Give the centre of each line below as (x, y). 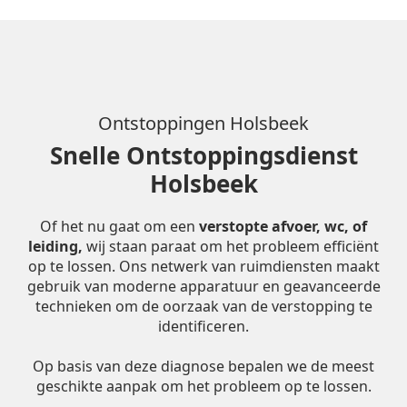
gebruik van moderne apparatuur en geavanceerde (203, 286)
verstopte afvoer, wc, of (283, 226)
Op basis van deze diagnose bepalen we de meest (203, 366)
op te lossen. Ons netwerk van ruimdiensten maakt (203, 266)
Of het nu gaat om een (119, 226)
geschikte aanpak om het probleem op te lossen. (203, 386)
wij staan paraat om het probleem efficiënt (231, 246)
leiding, (55, 246)
